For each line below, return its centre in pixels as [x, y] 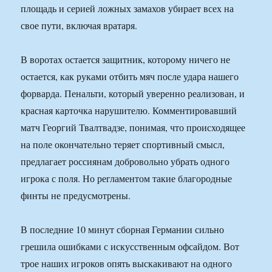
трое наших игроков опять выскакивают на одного [127, 263]
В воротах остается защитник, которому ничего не [126, 59]
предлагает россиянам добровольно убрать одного [125, 161]
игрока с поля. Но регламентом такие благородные [127, 178]
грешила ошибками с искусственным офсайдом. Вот [130, 246]
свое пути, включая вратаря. [79, 25]
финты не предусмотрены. [76, 195]
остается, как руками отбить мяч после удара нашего [130, 76]
